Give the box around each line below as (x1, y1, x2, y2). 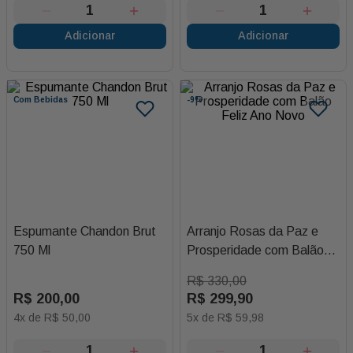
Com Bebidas (13, 95, 68, 104)
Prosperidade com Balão (187, 243, 324, 257)
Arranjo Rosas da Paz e (187, 224, 318, 238)
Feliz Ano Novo (187, 262, 271, 276)
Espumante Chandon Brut (13, 224, 156, 238)
